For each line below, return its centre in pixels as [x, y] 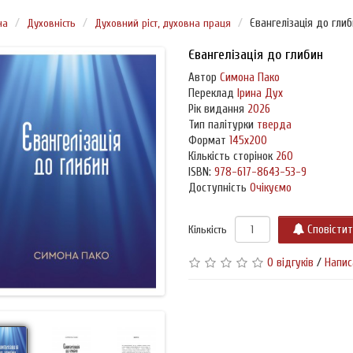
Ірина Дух [258, 94]
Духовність [51, 24]
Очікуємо [270, 188]
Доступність [219, 188]
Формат [207, 141]
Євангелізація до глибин [255, 55]
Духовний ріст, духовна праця [163, 24]
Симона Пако [248, 78]
